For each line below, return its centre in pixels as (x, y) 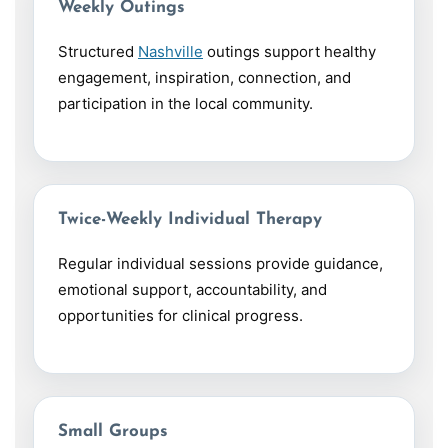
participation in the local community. (185, 104)
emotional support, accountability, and (192, 290)
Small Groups (113, 432)
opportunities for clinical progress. (180, 316)
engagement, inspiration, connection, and (204, 78)
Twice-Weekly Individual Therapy (190, 220)
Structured (98, 52)
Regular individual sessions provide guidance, (220, 264)
